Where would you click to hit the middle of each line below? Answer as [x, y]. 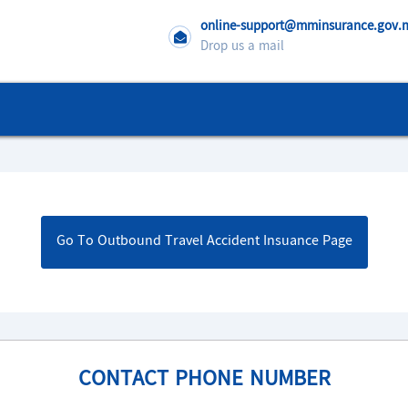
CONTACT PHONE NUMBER [204, 380]
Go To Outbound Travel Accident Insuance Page [204, 242]
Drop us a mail [242, 47]
